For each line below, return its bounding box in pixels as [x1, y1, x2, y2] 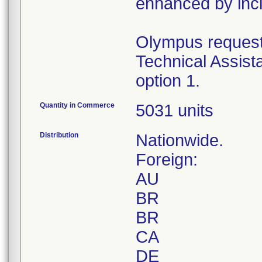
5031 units [136, 101, 213, 120]
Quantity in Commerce [40, 101, 115, 109]
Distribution [40, 131, 78, 139]
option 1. [136, 71, 200, 90]
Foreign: [136, 150, 198, 169]
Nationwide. [136, 131, 223, 150]
